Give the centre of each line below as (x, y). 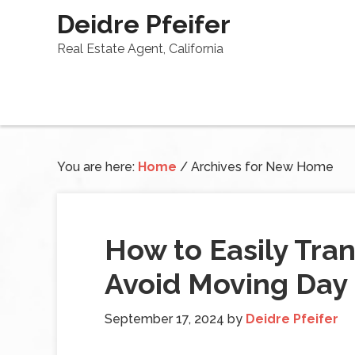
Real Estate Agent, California (140, 49)
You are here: (97, 167)
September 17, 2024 (164, 319)
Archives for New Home (261, 167)
